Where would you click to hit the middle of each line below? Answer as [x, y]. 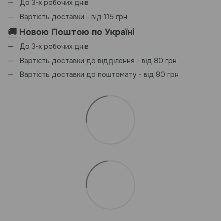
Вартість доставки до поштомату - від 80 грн [99, 75]
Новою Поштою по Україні [77, 32]
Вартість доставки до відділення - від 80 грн [98, 60]
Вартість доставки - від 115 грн [74, 17]
